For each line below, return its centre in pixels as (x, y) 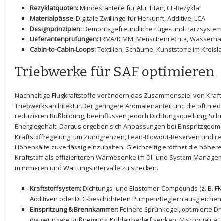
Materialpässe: (52, 18)
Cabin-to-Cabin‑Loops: (63, 49)
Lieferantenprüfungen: (64, 39)
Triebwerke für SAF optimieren (115, 72)
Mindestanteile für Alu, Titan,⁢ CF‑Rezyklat (140, 8)
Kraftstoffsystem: (55, 188)
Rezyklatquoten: (54, 8)
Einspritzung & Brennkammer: (74, 209)
